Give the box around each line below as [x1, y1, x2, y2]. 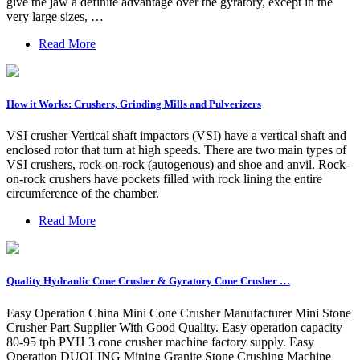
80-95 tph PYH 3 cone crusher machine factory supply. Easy [6, 334, 314, 349]
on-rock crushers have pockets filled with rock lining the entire [6, 172, 322, 186]
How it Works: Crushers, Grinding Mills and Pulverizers [6, 98, 261, 111]
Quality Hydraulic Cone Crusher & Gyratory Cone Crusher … [6, 275, 290, 288]
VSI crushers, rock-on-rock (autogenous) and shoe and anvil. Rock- [6, 157, 350, 172]
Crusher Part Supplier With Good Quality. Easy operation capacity [6, 320, 342, 334]
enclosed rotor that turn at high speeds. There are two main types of [6, 143, 346, 157]
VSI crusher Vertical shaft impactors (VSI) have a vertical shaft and [6, 129, 346, 143]
